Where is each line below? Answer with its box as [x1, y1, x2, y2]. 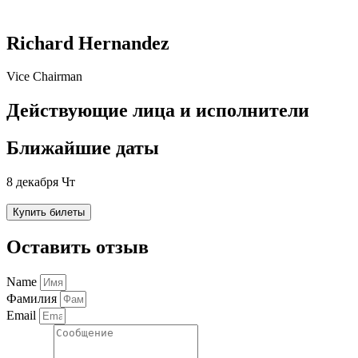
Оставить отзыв [6, 237, 149, 258]
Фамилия [6, 291, 60, 305]
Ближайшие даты [6, 137, 159, 159]
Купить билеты [13, 206, 85, 219]
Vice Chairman [6, 70, 82, 84]
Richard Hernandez [6, 32, 169, 54]
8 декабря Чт [6, 175, 75, 189]
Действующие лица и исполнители [6, 100, 309, 121]
